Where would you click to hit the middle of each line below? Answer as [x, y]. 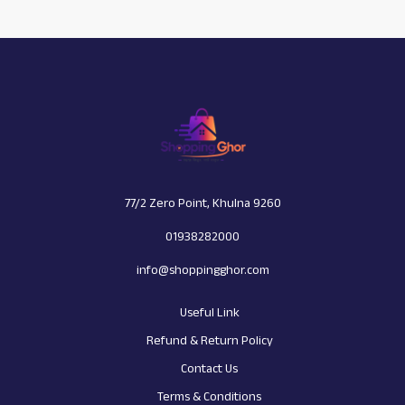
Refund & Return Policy [209, 340]
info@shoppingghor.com [202, 270]
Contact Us [209, 368]
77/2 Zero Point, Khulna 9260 [202, 203]
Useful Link [209, 312]
